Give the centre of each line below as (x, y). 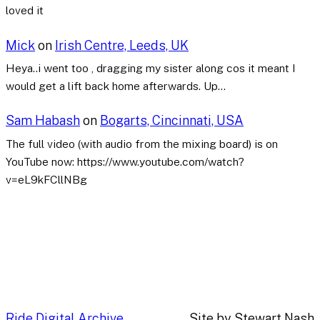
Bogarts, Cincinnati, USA (172, 121)
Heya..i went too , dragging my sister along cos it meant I (151, 69)
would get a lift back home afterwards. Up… (116, 86)
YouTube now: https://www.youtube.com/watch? (125, 161)
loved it (25, 11)
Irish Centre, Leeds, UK (122, 45)
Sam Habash (43, 121)
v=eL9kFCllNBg (46, 179)
